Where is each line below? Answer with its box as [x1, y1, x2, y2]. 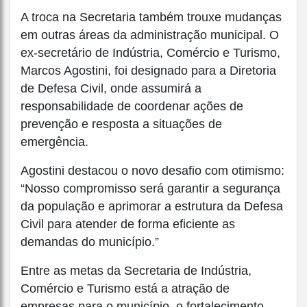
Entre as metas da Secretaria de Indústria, [21, 263, 251, 278]
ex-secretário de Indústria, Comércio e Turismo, [21, 45, 280, 60]
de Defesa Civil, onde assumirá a [21, 81, 201, 95]
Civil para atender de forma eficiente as [21, 217, 235, 231]
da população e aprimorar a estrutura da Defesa [21, 199, 283, 213]
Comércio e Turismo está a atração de [21, 281, 230, 295]
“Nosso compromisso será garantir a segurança [21, 181, 280, 195]
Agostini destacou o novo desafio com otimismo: [21, 163, 284, 177]
